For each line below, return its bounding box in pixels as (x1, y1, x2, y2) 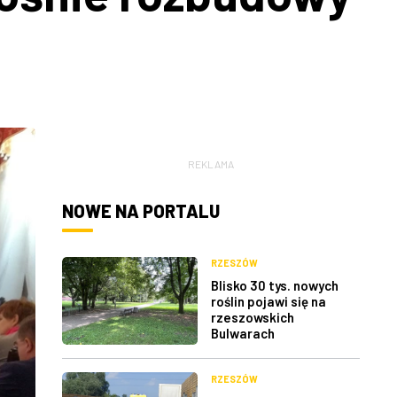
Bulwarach (211, 325, 275, 342)
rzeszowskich (211, 309, 294, 326)
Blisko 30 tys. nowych (211, 277, 339, 294)
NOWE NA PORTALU (62, 200, 220, 222)
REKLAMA (188, 158, 234, 170)
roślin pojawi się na (211, 293, 326, 310)
